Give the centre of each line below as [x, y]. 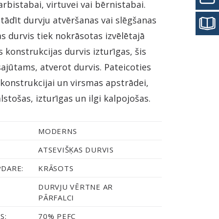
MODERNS [58, 131]
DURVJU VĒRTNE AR [76, 187]
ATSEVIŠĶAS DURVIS [76, 150]
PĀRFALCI [56, 197]
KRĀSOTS [56, 168]
